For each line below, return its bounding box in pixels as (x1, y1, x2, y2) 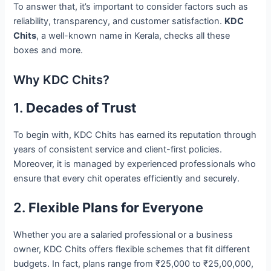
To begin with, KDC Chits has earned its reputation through (13, 129, 257, 140)
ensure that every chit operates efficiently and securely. (13, 172, 240, 184)
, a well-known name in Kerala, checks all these (36, 30, 230, 42)
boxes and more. (13, 45, 83, 56)
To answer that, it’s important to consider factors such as (13, 1, 249, 13)
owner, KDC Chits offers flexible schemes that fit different (13, 243, 250, 255)
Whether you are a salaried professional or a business (13, 229, 233, 240)
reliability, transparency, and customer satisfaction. (13, 16, 225, 27)
